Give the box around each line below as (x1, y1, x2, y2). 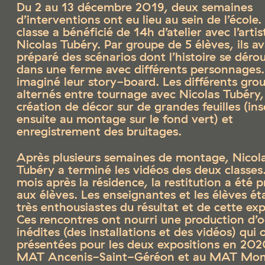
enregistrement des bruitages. (16, 123, 182, 139)
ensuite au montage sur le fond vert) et (16, 111, 233, 127)
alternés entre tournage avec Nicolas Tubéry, (16, 86, 264, 102)
